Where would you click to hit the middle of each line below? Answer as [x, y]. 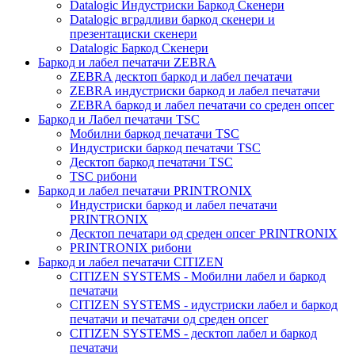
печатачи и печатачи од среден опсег [169, 319]
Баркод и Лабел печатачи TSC [119, 120]
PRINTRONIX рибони [131, 248]
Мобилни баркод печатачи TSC [155, 134]
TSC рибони [103, 177]
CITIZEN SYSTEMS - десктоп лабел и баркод [193, 334]
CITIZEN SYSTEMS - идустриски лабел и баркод [204, 305]
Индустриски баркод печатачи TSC [165, 148]
